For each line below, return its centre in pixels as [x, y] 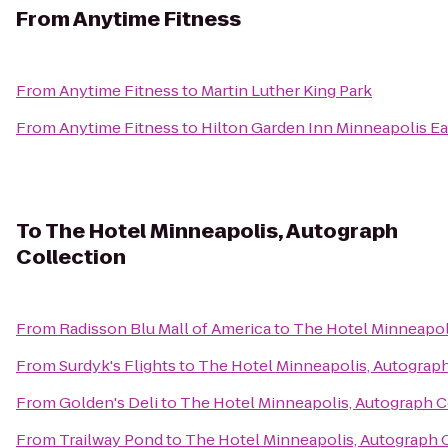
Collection [71, 257]
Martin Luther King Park [286, 90]
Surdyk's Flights [117, 365]
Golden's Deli [108, 402]
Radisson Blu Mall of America [165, 328]
